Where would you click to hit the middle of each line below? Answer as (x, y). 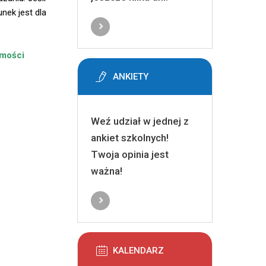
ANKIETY (130, 77)
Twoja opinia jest (130, 154)
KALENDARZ (138, 251)
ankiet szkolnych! (130, 138)
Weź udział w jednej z (140, 121)
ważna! (107, 171)
